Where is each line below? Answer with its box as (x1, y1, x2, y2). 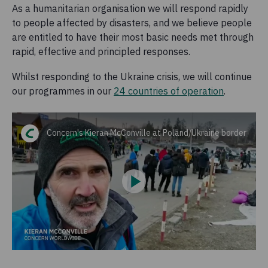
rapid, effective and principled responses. (12, 45, 193, 58)
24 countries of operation (114, 85, 224, 98)
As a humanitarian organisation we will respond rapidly (12, 2, 248, 15)
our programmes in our (12, 85, 114, 98)
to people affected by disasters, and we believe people (12, 17, 252, 29)
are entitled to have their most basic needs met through (12, 31, 254, 44)
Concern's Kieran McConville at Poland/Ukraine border (47, 127, 246, 138)
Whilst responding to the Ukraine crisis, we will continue (12, 71, 252, 83)
